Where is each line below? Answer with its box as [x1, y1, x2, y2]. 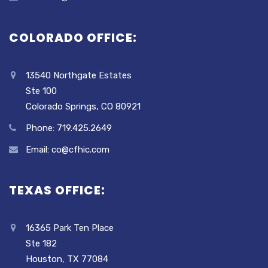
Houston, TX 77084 [26, 253, 108, 264]
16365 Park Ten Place [26, 222, 114, 233]
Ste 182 [26, 237, 57, 249]
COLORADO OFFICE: [9, 29, 137, 46]
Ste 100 [26, 85, 57, 96]
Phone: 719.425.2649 [26, 122, 112, 133]
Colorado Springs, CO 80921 [26, 100, 141, 112]
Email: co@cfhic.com [26, 144, 109, 155]
